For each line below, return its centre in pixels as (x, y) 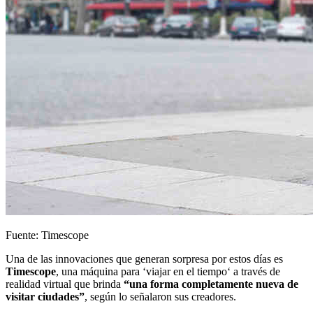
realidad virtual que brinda (65, 284)
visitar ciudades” (45, 296)
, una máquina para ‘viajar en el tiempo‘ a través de (168, 271)
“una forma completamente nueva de (211, 284)
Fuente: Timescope (47, 235)
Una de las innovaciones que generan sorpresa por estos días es (144, 259)
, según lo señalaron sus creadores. (160, 296)
